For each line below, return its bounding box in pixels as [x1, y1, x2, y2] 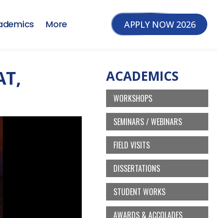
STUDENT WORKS [113, 186, 165, 198]
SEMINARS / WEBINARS [113, 116, 182, 127]
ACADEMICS [106, 67, 179, 85]
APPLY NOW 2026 [124, 18, 196, 30]
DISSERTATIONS [113, 163, 160, 174]
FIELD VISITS [113, 139, 150, 151]
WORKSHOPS [113, 92, 152, 104]
